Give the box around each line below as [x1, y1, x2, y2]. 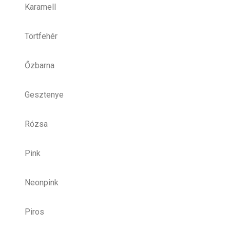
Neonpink [25, 177, 59, 187]
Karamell [25, 2, 56, 12]
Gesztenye [25, 89, 64, 100]
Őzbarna [25, 60, 54, 70]
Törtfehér [25, 31, 57, 41]
